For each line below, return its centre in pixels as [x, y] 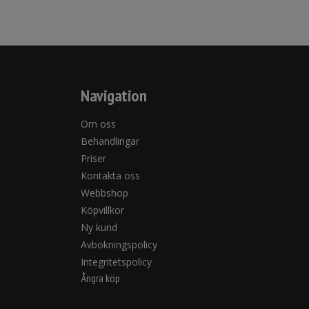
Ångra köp [100, 278]
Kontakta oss [110, 176]
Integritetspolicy [116, 262]
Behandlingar [110, 141]
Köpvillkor [102, 210]
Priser [93, 158]
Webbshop [104, 193]
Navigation [113, 96]
